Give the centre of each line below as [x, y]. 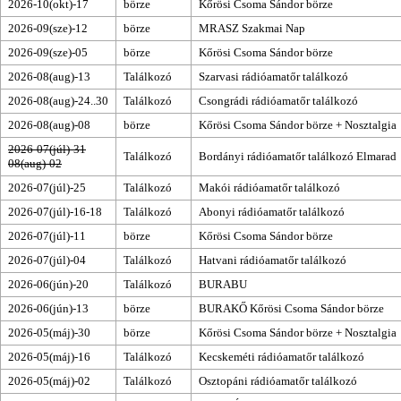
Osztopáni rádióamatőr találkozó [278, 380]
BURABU [223, 284]
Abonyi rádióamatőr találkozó [272, 211]
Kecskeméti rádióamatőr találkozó [282, 356]
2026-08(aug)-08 [49, 124]
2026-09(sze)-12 [48, 28]
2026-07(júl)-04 [47, 260]
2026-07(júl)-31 [47, 149]
